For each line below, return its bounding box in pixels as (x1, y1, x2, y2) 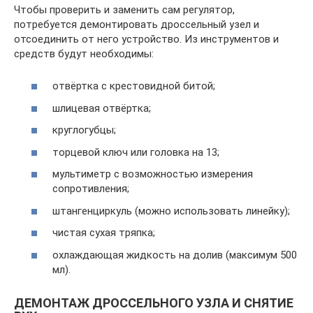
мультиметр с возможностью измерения (52, 168, 253, 180)
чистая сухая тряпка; (52, 226, 155, 239)
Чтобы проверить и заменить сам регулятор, (14, 3, 235, 16)
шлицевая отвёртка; (52, 101, 151, 115)
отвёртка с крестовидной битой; (52, 80, 215, 92)
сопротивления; (52, 182, 129, 195)
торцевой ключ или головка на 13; (52, 145, 219, 159)
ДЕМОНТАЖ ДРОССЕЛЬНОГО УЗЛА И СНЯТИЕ (14, 295, 293, 310)
